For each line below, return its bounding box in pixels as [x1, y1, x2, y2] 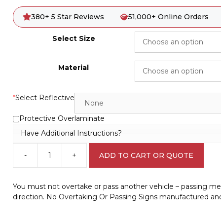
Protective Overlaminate [19, 114, 105, 123]
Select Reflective [15, 93, 74, 102]
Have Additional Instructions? [20, 128, 122, 138]
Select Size [52, 34, 95, 43]
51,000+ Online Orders [128, 12, 209, 21]
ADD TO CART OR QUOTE [99, 150, 193, 160]
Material [58, 63, 89, 72]
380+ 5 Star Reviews [31, 12, 105, 21]
